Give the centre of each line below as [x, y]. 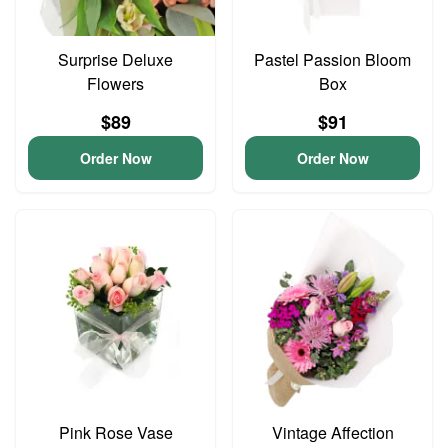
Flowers [115, 83]
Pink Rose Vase [115, 432]
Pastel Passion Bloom [332, 59]
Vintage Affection [332, 432]
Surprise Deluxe [115, 59]
